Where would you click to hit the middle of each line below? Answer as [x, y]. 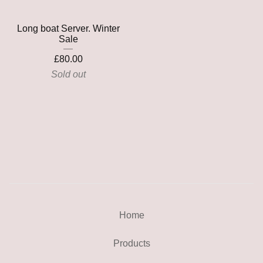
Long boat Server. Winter [68, 28]
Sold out [68, 74]
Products [131, 243]
